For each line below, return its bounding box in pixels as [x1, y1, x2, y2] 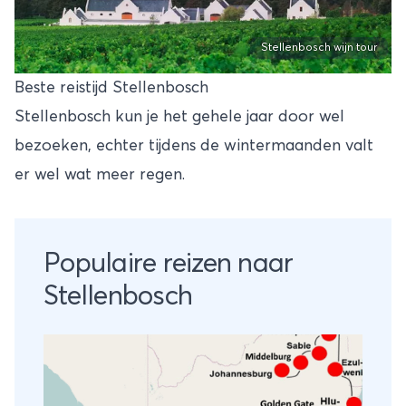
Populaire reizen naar [43, 250, 294, 278]
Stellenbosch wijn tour [261, 43, 377, 54]
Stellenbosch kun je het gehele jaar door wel [14, 109, 344, 126]
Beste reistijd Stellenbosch [14, 80, 208, 97]
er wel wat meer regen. [14, 167, 185, 184]
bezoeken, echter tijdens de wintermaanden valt [14, 138, 373, 155]
